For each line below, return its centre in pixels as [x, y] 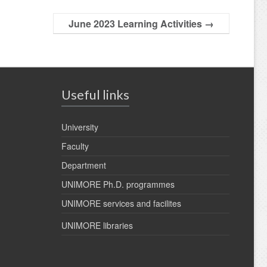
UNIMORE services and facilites [121, 204]
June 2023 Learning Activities [136, 24]
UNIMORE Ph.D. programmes [118, 184]
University [80, 127]
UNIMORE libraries [97, 226]
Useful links [95, 95]
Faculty [75, 146]
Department [84, 165]
